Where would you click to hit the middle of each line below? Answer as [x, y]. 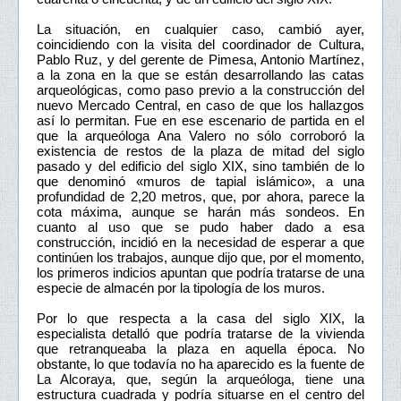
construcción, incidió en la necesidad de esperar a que [200, 242]
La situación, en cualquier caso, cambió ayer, [200, 29]
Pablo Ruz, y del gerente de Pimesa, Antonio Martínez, [200, 59]
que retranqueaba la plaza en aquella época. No [200, 348]
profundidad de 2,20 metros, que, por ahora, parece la [200, 196]
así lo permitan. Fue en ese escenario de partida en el [200, 120]
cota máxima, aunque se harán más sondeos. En [200, 211]
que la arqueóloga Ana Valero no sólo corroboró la [200, 135]
